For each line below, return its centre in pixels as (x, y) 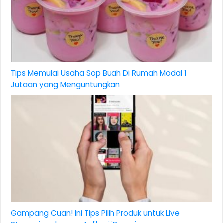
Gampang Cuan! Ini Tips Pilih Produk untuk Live (96, 213)
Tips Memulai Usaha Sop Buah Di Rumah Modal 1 (99, 73)
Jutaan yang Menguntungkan (66, 85)
